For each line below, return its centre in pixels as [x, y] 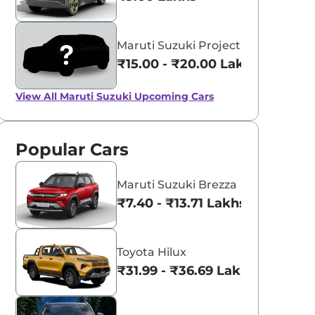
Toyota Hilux [152, 252]
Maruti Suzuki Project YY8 [191, 45]
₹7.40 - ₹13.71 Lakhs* [185, 203]
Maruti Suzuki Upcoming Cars [137, 96]
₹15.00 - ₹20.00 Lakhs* [191, 64]
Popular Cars [72, 149]
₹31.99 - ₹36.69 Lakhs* [189, 270]
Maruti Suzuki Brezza [177, 184]
